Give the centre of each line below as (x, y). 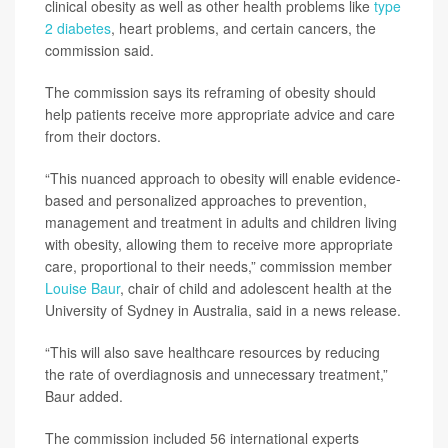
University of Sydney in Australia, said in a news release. (223, 310)
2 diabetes (78, 28)
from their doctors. (103, 136)
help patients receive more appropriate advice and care (220, 114)
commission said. (99, 50)
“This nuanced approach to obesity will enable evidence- (223, 178)
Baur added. (84, 396)
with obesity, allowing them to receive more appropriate (219, 244)
